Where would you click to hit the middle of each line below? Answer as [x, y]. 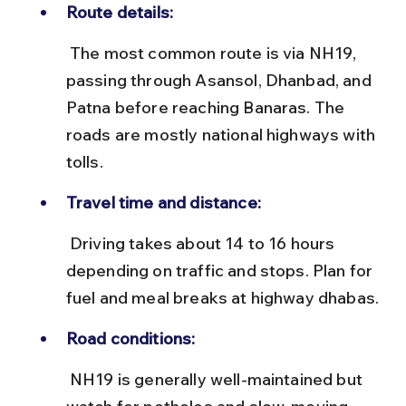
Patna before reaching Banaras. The [207, 107]
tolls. [84, 161]
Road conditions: [130, 338]
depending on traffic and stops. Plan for [221, 270]
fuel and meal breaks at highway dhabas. [222, 297]
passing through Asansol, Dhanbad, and [220, 80]
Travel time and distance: [163, 202]
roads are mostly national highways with [222, 134]
